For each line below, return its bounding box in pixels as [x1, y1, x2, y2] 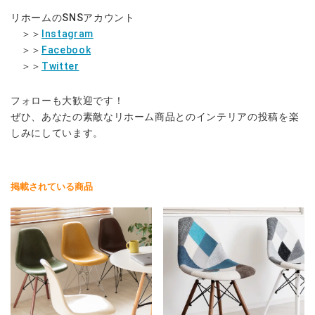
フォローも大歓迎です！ [11, 95, 124, 107]
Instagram [41, 28, 94, 40]
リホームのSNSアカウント [11, 12, 135, 24]
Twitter [41, 60, 79, 72]
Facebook [41, 44, 91, 56]
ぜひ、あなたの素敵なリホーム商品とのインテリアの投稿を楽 [11, 111, 300, 123]
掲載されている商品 [11, 181, 93, 193]
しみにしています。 [11, 127, 103, 139]
